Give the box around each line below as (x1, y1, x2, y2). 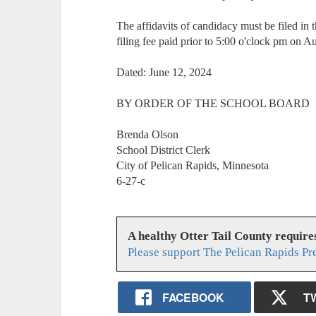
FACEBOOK (162, 288, 224, 305)
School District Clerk (116, 144, 211, 157)
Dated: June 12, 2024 (116, 66, 212, 79)
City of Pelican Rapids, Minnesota (116, 159, 269, 172)
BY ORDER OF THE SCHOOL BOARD (116, 97, 310, 110)
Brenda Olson (116, 128, 179, 141)
